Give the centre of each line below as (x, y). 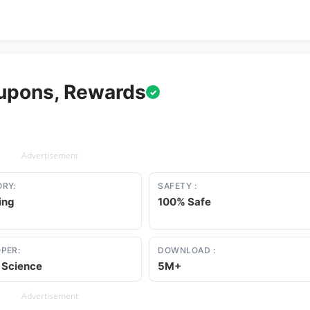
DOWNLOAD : (187, 250)
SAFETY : (177, 186)
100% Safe (185, 202)
